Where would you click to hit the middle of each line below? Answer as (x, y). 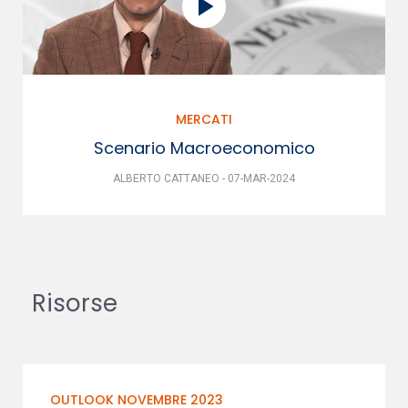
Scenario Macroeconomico (204, 148)
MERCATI (204, 119)
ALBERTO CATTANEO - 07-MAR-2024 (204, 178)
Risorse (75, 303)
